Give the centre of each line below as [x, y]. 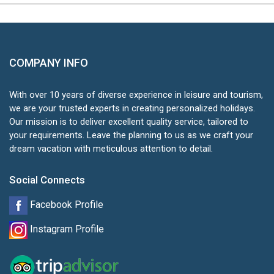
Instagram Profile [66, 229]
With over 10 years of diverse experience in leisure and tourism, [136, 95]
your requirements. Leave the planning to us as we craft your [131, 135]
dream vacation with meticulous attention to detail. [111, 149]
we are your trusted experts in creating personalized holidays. [132, 109]
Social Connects [47, 180]
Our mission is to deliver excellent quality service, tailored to [129, 122]
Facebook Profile [65, 205]
